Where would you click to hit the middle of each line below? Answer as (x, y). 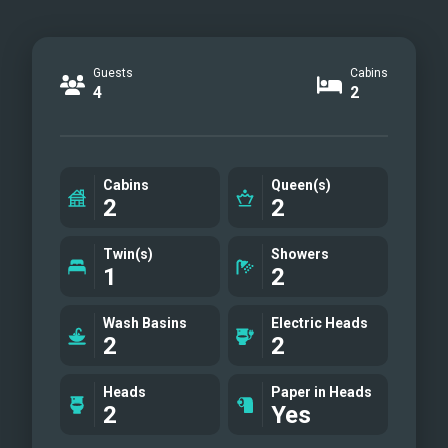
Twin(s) (128, 254)
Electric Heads (319, 323)
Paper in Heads (321, 392)
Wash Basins (145, 323)
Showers (300, 254)
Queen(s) (301, 185)
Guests (113, 73)
